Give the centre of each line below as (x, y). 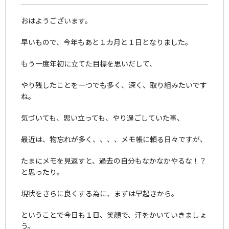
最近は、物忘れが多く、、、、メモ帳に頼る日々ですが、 (114, 139)
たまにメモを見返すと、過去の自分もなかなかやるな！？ (114, 160)
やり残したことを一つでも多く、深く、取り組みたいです (114, 85)
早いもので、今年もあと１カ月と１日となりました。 (107, 42)
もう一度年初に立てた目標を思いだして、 (89, 63)
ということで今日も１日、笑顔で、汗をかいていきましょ (114, 214)
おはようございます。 (56, 20)
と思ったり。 (42, 171)
